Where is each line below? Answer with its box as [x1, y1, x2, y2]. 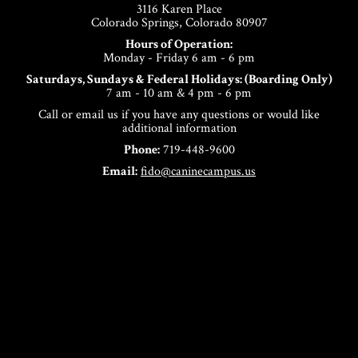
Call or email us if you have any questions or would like [38, 106, 320, 123]
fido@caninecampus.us [141, 163, 256, 180]
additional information [121, 120, 237, 137]
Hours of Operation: [125, 36, 233, 53]
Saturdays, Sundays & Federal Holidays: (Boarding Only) [26, 71, 332, 88]
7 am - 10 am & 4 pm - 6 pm [106, 85, 252, 101]
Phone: [123, 141, 160, 158]
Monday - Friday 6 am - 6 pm [103, 50, 255, 66]
